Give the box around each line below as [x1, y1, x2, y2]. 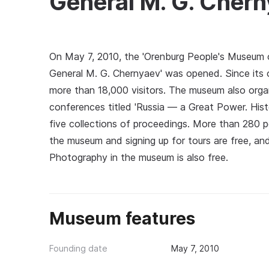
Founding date [49, 243, 107, 253]
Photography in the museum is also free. [49, 151, 228, 163]
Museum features [49, 208, 195, 229]
